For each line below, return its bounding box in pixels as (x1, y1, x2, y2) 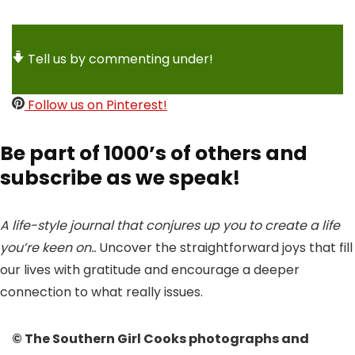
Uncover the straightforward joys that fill (96, 239, 353, 257)
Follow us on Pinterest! (25, 96, 167, 114)
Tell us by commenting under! (28, 50, 213, 68)
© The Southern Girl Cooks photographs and (12, 330, 309, 348)
